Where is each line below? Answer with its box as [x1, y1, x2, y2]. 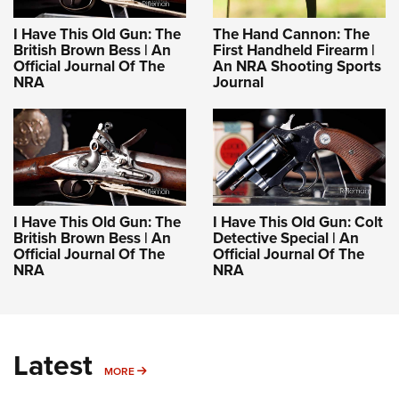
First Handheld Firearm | [213, 39, 375, 62]
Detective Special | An [213, 226, 359, 249]
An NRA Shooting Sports [213, 55, 381, 78]
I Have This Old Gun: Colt [213, 210, 383, 233]
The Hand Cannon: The [213, 23, 370, 46]
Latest [13, 343, 93, 387]
